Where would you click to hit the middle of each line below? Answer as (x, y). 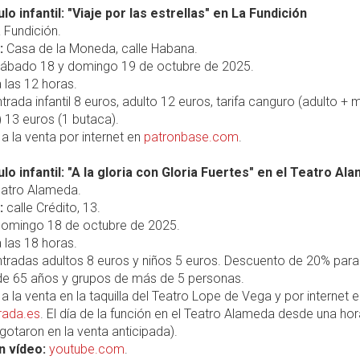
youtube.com (87, 349)
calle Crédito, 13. (52, 208)
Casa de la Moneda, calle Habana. (100, 49)
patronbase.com (191, 137)
